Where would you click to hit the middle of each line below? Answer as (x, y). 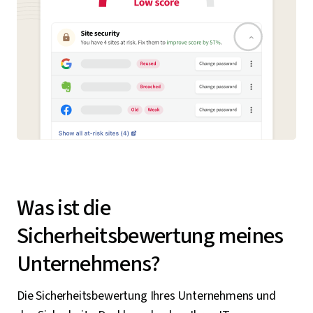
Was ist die (64, 209)
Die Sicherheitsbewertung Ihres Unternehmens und (146, 296)
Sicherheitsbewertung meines (150, 236)
